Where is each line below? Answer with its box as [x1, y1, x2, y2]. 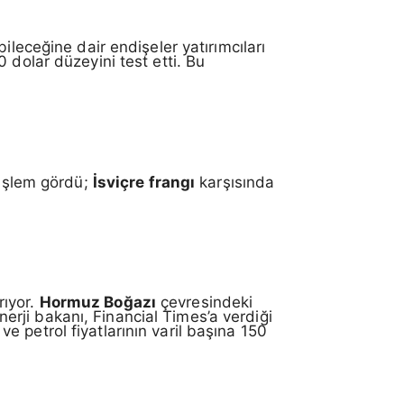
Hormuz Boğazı [39, 293, 156, 311]
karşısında [195, 172, 275, 191]
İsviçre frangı [92, 172, 196, 191]
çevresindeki [155, 293, 253, 311]
